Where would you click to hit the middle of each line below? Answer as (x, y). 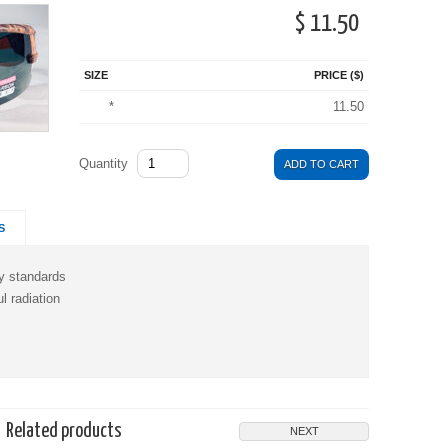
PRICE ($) (339, 75)
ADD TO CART (321, 164)
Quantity (105, 163)
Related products (64, 431)
